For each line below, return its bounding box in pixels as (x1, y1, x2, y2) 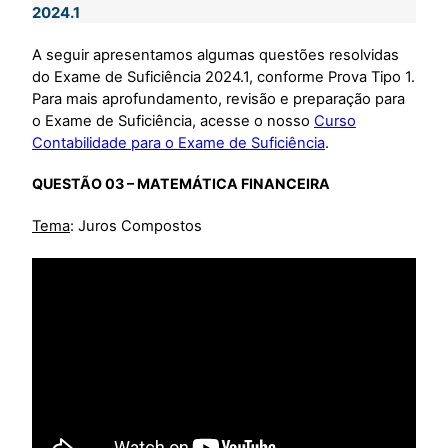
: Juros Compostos (70, 217, 202, 236)
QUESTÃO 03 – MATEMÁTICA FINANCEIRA (32, 175, 330, 193)
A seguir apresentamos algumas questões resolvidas (32, 45, 399, 64)
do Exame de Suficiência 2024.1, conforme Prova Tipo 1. (32, 67, 415, 86)
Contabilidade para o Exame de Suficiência (32, 133, 325, 152)
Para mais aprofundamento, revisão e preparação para (32, 89, 405, 108)
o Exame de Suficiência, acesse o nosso (32, 111, 314, 130)
